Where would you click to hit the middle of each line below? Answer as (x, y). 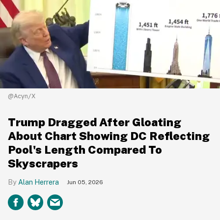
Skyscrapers (43, 163)
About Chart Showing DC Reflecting (109, 136)
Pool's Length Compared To (85, 149)
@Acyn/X (22, 96)
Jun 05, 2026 (85, 182)
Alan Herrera (39, 182)
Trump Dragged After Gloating (95, 122)
